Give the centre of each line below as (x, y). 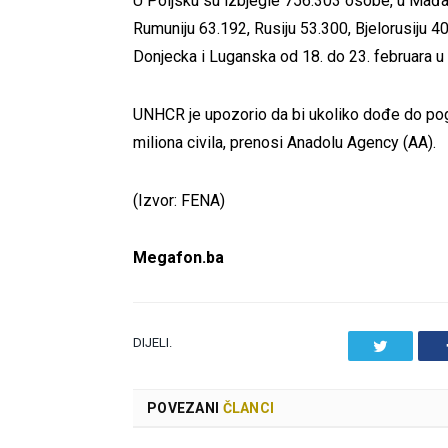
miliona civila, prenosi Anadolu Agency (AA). (284, 142)
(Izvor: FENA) (179, 200)
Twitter (409, 344)
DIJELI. (152, 342)
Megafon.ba (178, 258)
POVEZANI (183, 407)
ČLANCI (247, 407)
